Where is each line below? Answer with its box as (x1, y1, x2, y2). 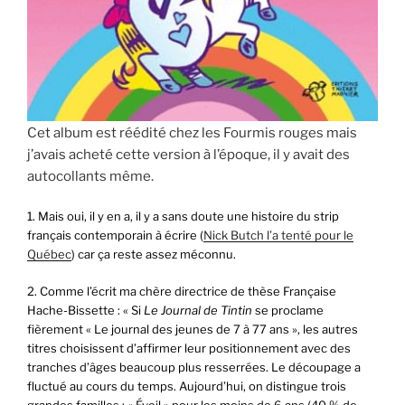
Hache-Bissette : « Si (27, 302, 144, 317)
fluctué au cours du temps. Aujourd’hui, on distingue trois (27, 378, 346, 393)
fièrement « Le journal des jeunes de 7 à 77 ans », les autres (27, 321, 358, 336)
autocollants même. (27, 167, 154, 184)
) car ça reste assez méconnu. (71, 247, 236, 262)
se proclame (255, 302, 324, 317)
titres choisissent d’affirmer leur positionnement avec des (27, 340, 351, 355)
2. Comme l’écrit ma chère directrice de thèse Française (27, 283, 336, 298)
